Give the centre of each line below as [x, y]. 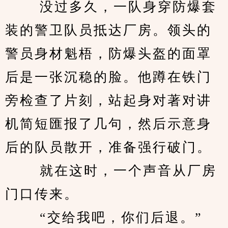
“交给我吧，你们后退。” [106, 218]
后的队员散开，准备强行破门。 [111, 147]
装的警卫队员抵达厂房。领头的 [108, 30]
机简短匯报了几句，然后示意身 [108, 124]
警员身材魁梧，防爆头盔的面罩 [108, 54]
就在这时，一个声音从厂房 [111, 171]
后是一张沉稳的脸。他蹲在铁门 [108, 77]
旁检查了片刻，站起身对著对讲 [108, 101]
